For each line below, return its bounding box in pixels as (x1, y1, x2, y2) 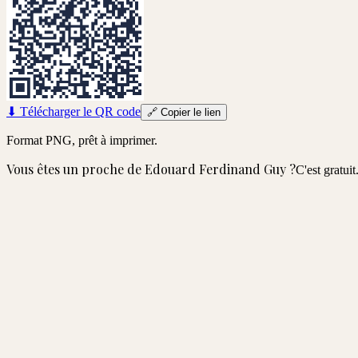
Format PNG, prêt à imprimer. (6, 133, 157, 147)
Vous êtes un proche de (6, 160, 145, 177)
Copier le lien (157, 105, 221, 118)
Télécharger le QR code (17, 104, 141, 118)
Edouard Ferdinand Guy (145, 160, 286, 177)
